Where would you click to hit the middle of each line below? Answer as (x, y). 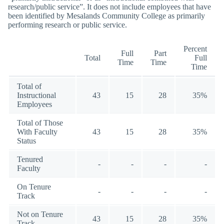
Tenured (30, 159)
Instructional (36, 95)
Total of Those (40, 122)
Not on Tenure (40, 214)
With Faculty (37, 131)
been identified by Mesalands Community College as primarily (106, 16)
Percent (195, 48)
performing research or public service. (67, 25)
